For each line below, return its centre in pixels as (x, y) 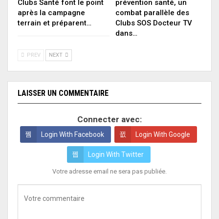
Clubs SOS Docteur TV (154, 23)
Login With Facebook (73, 135)
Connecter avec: (109, 120)
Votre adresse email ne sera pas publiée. (109, 172)
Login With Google (163, 135)
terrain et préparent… (55, 23)
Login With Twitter (116, 155)
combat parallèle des (152, 13)
